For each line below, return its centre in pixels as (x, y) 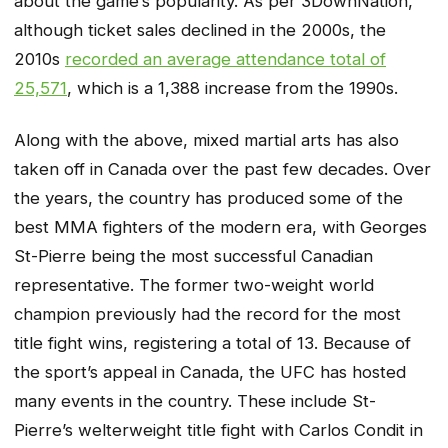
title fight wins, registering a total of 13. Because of (212, 343)
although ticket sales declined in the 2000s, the (200, 29)
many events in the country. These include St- (195, 401)
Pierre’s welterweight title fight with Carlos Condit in (218, 430)
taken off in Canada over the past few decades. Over (222, 169)
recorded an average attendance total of (225, 58)
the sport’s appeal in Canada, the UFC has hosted (210, 372)
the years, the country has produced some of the (208, 198)
